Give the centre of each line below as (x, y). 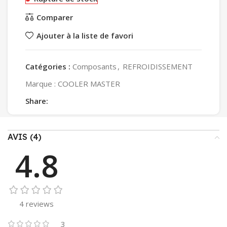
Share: (37, 101)
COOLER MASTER (89, 84)
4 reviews (36, 204)
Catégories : (48, 67)
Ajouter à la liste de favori (85, 35)
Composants (94, 67)
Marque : (42, 84)
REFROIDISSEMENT (158, 67)
